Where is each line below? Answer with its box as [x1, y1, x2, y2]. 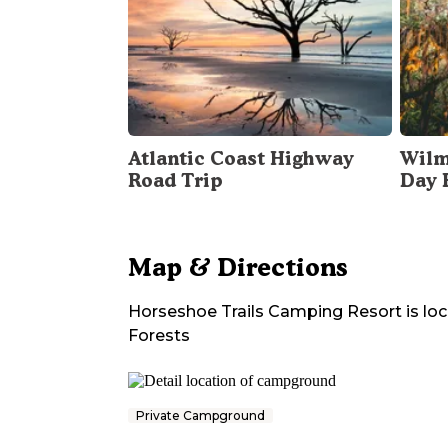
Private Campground [136, 408, 265, 424]
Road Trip [128, 169, 223, 193]
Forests [128, 326, 190, 346]
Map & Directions [128, 252, 348, 283]
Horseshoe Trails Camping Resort [128, 302, 402, 322]
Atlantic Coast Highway [128, 147, 354, 171]
